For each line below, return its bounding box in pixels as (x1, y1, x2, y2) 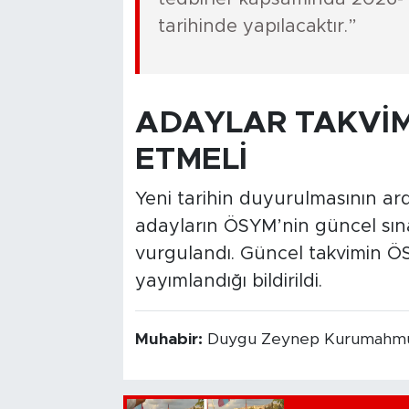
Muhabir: (134, 331, 207, 349)
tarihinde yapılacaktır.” (157, 16, 357, 36)
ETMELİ (134, 143, 247, 175)
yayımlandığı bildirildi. (134, 272, 322, 291)
